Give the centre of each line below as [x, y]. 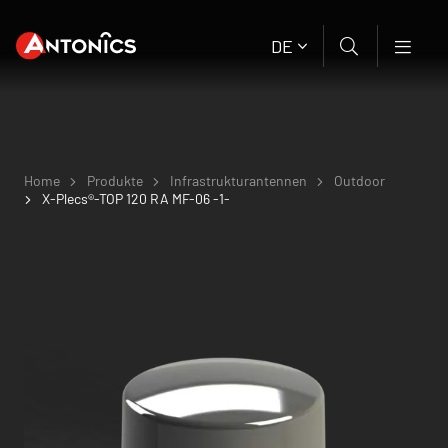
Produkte [115, 181]
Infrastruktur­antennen [238, 181]
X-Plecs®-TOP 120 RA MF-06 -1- [136, 199]
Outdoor [359, 181]
